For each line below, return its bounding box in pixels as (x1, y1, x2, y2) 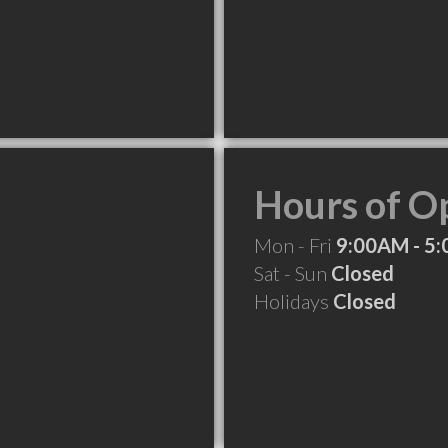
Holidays (254, 289, 333, 313)
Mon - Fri (254, 233, 336, 257)
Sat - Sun (254, 261, 331, 285)
